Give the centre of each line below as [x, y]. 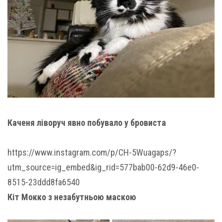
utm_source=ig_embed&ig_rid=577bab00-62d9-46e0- [103, 167]
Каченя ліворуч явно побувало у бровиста [87, 122]
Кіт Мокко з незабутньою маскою [72, 197]
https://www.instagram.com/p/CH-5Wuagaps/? [92, 152]
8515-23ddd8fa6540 [44, 182]
